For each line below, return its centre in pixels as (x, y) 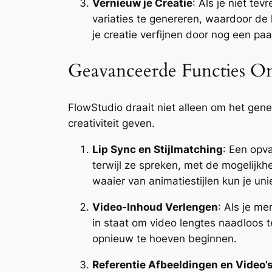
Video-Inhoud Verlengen (155, 207)
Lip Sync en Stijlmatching (158, 150)
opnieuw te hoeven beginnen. (165, 239)
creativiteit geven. (111, 124)
